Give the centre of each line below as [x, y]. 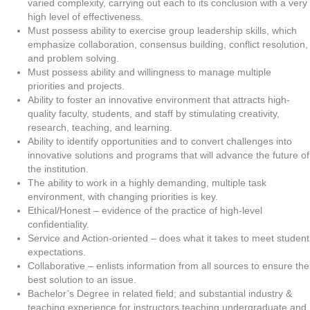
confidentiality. [58, 224]
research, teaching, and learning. [100, 127]
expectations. [57, 252]
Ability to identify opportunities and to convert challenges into [160, 141]
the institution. [58, 169]
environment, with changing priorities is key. [123, 197]
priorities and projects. [76, 86]
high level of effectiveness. [85, 17]
